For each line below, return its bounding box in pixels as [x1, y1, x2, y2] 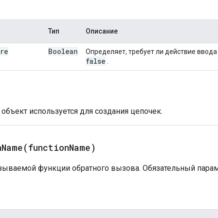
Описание [86, 27, 118, 35]
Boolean [48, 46, 78, 56]
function [28, 141, 69, 153]
